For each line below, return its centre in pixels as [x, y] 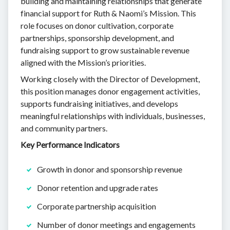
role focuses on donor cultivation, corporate [97, 25]
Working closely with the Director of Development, [110, 79]
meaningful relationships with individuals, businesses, [113, 116]
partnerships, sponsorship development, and [97, 37]
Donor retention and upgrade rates [98, 187]
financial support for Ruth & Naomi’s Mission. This [108, 13]
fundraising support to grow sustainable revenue [105, 50]
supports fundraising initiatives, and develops [99, 103]
